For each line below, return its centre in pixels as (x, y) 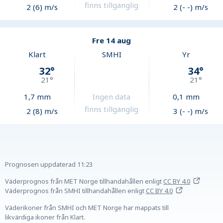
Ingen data (112, 97)
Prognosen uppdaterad (40, 165)
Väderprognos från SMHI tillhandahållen (65, 191)
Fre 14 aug (111, 41)
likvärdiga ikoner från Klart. (45, 217)
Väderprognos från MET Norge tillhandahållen (74, 181)
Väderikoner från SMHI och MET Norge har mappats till (87, 208)
